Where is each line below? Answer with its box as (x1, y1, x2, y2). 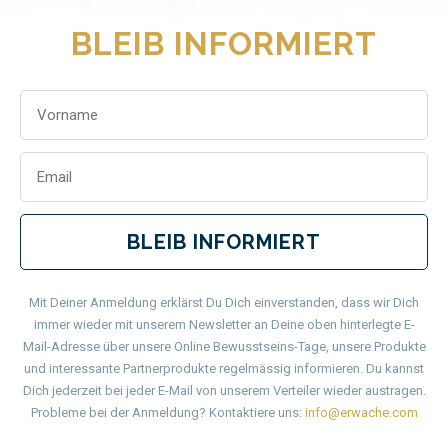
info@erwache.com (304, 405, 418, 421)
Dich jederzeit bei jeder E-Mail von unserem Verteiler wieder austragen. (22, 383, 426, 399)
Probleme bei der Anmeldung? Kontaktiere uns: (30, 405, 302, 421)
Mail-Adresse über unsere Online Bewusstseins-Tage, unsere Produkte (22, 339, 426, 355)
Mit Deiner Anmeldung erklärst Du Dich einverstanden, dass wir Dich (29, 295, 419, 311)
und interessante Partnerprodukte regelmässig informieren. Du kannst (24, 361, 424, 377)
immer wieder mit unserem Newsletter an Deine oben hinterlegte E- (33, 317, 415, 333)
